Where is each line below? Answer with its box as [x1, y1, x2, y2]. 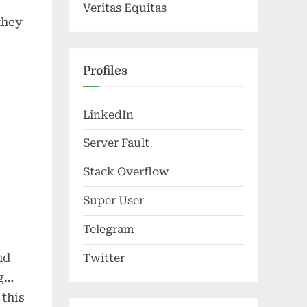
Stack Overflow [83, 165, 169, 179]
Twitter [83, 251, 125, 265]
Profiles [83, 64, 127, 78]
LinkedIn [83, 108, 134, 121]
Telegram [83, 223, 134, 236]
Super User [83, 194, 144, 208]
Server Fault [83, 136, 149, 150]
